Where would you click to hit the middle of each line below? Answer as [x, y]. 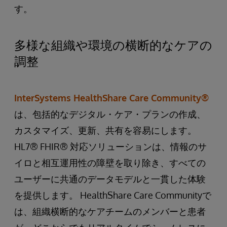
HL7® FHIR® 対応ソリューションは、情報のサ [110, 146]
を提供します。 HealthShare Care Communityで [113, 195]
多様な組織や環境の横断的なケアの [113, 45]
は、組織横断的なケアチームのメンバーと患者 [110, 211]
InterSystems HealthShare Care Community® [111, 98]
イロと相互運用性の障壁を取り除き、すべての [110, 162]
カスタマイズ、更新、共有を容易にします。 [105, 130]
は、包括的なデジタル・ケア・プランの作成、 [110, 114]
